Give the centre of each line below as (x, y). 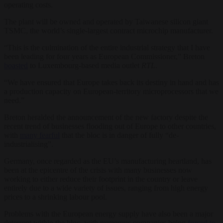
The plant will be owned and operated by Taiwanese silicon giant (106, 21)
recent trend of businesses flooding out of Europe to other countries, (110, 126)
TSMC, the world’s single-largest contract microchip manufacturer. (109, 30)
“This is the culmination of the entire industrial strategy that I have (107, 47)
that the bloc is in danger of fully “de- (119, 135)
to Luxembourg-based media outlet (85, 65)
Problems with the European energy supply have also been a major (109, 214)
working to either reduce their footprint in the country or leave (101, 179)
